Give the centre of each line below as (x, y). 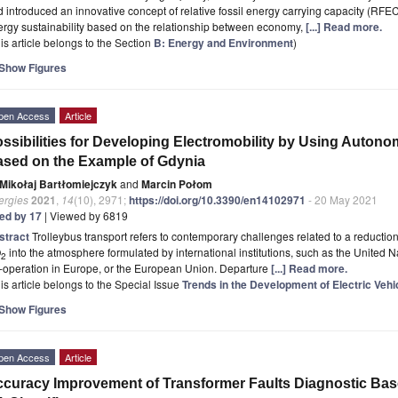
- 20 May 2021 (342, 199)
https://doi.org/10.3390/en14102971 (217, 199)
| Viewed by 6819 (85, 215)
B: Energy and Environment (223, 42)
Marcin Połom (177, 183)
